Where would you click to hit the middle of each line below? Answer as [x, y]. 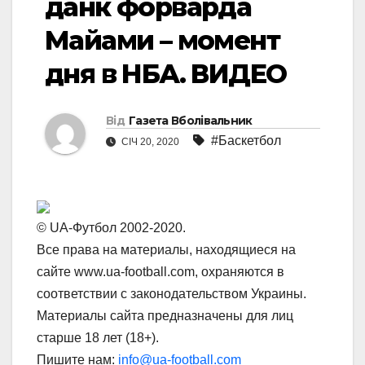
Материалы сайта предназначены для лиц [165, 316]
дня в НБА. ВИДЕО [166, 74]
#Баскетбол [246, 141]
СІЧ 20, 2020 [150, 142]
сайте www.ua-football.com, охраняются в [161, 272]
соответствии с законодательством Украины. [172, 294]
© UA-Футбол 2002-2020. [111, 228]
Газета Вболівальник [190, 121]
